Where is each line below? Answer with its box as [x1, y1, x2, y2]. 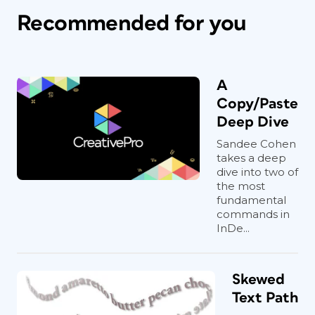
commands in [217, 207, 290, 221]
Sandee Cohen [217, 136, 296, 150]
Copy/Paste [217, 96, 298, 111]
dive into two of [217, 165, 298, 179]
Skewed [232, 271, 285, 287]
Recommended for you [17, 11, 247, 35]
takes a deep [217, 150, 286, 165]
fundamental [217, 193, 286, 207]
